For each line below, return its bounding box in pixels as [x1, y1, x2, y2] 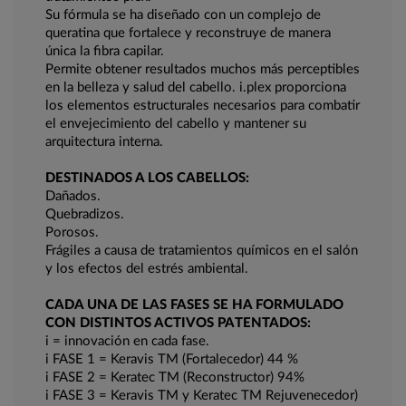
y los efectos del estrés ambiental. [45, 262, 248, 276]
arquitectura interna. [45, 135, 163, 150]
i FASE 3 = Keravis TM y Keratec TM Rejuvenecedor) [45, 389, 358, 403]
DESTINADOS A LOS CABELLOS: [45, 171, 249, 186]
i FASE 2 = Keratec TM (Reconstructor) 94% [45, 371, 304, 385]
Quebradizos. [45, 208, 124, 222]
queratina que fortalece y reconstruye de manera [45, 26, 331, 41]
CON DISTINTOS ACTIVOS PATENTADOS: [45, 316, 311, 331]
